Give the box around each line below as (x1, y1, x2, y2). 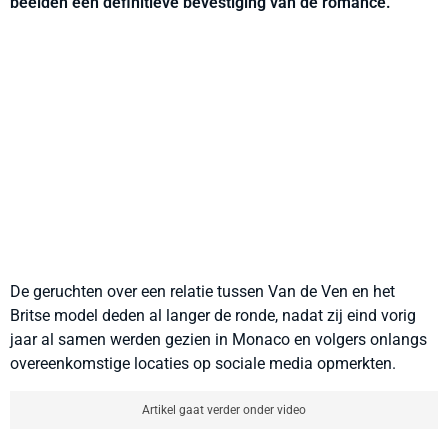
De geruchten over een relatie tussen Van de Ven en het (10, 282, 395, 301)
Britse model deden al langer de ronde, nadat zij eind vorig (10, 306, 416, 325)
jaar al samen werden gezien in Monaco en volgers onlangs (10, 330, 427, 349)
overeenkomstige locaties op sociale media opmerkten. (10, 354, 396, 373)
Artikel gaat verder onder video (142, 403, 306, 417)
